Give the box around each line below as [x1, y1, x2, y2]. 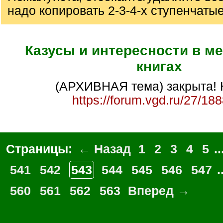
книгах [136, 59, 182, 74]
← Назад [78, 142, 131, 156]
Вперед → [128, 184, 190, 198]
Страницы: [6, 142, 76, 156]
